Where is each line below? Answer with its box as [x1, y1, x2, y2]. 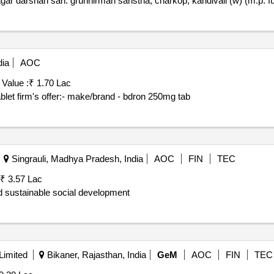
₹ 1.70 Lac [28, 78, 71, 88]
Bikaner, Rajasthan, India [44, 250, 146, 260]
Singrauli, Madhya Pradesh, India [9, 154, 143, 164]
